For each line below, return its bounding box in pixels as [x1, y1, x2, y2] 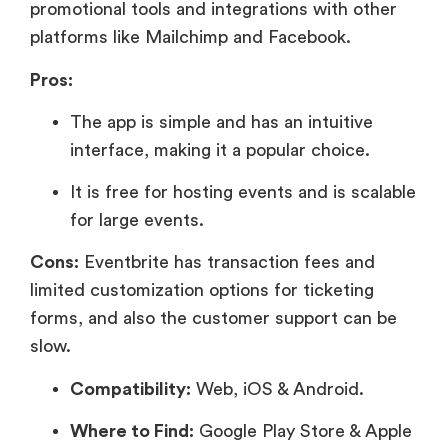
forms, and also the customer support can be [30, 309, 397, 328]
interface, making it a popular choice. [70, 141, 375, 160]
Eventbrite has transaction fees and [79, 253, 375, 272]
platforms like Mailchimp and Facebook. [30, 28, 351, 47]
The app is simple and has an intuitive [70, 113, 373, 132]
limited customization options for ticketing [30, 281, 374, 300]
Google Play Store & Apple [194, 421, 412, 440]
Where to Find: [70, 421, 194, 440]
